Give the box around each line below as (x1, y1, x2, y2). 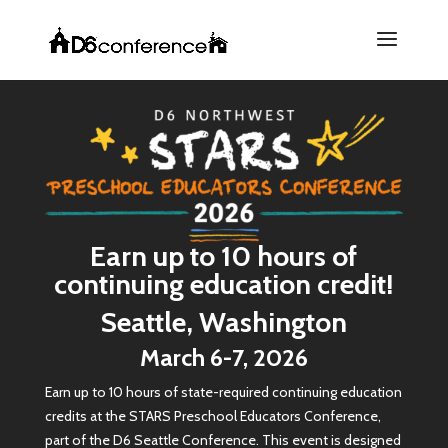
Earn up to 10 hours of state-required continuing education (44, 383, 402, 402)
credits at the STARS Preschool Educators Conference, (44, 407, 381, 426)
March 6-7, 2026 (139, 343, 308, 373)
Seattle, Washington (100, 305, 347, 340)
